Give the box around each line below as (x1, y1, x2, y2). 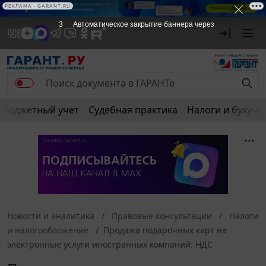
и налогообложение (7, 224, 88, 236)
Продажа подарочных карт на (103, 224, 227, 236)
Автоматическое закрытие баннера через (72, 20, 214, 28)
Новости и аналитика (7, 210, 94, 221)
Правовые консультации (112, 210, 212, 221)
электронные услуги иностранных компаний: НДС (7, 238, 213, 250)
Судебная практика (88, 103, 178, 116)
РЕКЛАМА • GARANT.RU (5, 3, 71, 9)
